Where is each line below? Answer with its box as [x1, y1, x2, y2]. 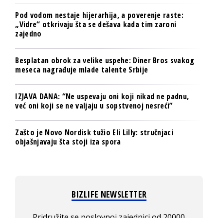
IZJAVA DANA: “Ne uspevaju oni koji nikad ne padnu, [15, 91, 189, 102]
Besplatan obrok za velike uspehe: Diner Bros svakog [15, 55, 195, 66]
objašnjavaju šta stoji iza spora [15, 136, 121, 147]
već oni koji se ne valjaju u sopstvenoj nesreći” [15, 100, 173, 111]
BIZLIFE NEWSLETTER [71, 188, 147, 200]
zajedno [15, 28, 42, 39]
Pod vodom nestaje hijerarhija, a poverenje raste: [15, 10, 184, 21]
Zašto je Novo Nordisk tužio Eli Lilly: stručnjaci [15, 127, 174, 138]
